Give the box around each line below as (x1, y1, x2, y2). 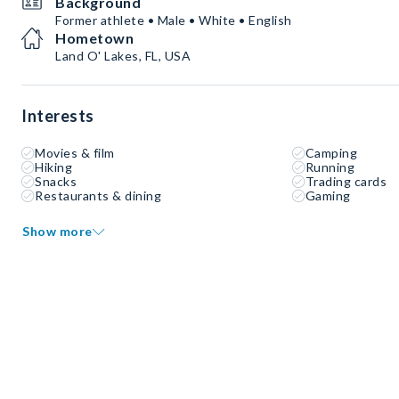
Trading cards (305, 174, 387, 189)
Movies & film (35, 145, 115, 160)
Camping (305, 145, 358, 160)
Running (305, 159, 355, 175)
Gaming (305, 188, 351, 203)
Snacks (35, 174, 77, 189)
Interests (21, 106, 94, 126)
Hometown (55, 29, 134, 46)
